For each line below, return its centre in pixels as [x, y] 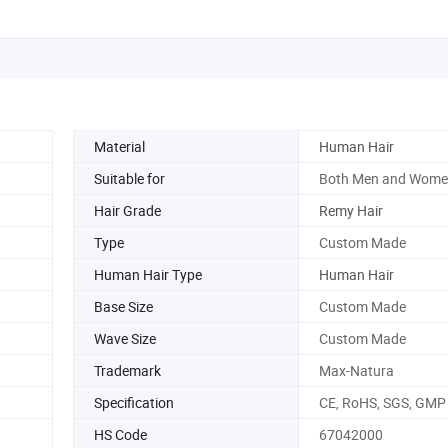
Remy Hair [350, 210]
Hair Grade [127, 210]
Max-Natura [356, 370]
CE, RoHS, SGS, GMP [382, 402]
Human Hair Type [148, 274]
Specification [134, 402]
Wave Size [125, 338]
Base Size [123, 306]
